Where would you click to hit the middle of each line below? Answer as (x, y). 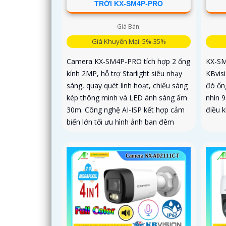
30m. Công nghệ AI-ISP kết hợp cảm (126, 109)
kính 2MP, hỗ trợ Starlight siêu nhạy (124, 73)
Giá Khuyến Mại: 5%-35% (129, 41)
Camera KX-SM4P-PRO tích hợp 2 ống (128, 61)
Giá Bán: (129, 26)
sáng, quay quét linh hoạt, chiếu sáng (127, 85)
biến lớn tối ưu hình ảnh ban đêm (120, 122)
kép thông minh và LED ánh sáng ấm (127, 97)
